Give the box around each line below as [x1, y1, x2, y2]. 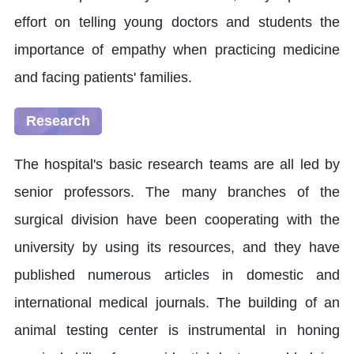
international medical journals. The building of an [14, 295, 340, 311]
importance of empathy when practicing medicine [14, 42, 340, 58]
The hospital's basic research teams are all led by [14, 156, 340, 173]
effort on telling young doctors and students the [14, 14, 340, 31]
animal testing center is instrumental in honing [14, 322, 340, 339]
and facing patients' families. [14, 70, 192, 86]
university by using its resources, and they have [14, 239, 340, 256]
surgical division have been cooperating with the [14, 212, 340, 228]
